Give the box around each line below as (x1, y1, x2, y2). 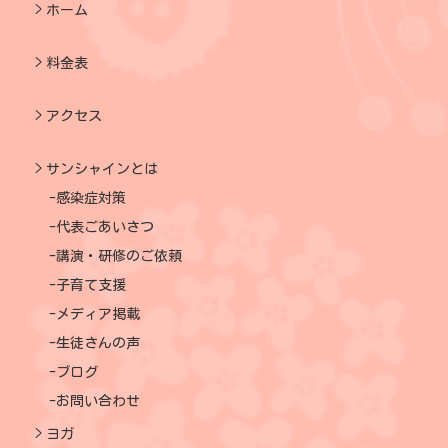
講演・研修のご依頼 (56, 248, 182, 263)
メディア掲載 (56, 306, 140, 321)
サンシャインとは (46, 161, 158, 176)
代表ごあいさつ (56, 219, 154, 234)
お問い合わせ (56, 393, 140, 408)
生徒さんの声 (56, 335, 140, 350)
